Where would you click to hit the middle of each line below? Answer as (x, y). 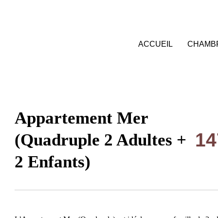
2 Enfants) (53, 162)
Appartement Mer (81, 118)
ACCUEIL (155, 44)
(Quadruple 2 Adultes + (100, 140)
